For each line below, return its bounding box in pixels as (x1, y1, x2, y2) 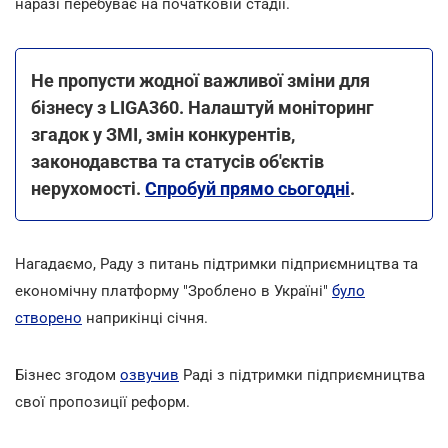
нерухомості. (31, 177, 145, 199)
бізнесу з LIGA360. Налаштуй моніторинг (31, 96, 374, 118)
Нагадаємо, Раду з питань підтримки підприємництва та (15, 254, 418, 273)
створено (15, 308, 82, 327)
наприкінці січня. (82, 308, 208, 327)
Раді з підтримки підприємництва (179, 365, 425, 384)
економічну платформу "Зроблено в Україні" (15, 281, 332, 300)
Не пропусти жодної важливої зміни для (31, 69, 370, 91)
